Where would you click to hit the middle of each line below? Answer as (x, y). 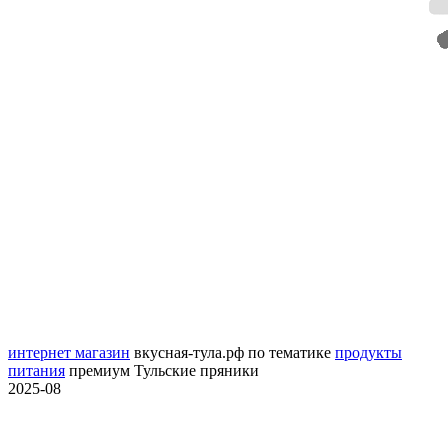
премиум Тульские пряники (162, 371)
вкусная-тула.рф (189, 353)
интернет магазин (69, 353)
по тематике (289, 353)
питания (36, 371)
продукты (368, 353)
